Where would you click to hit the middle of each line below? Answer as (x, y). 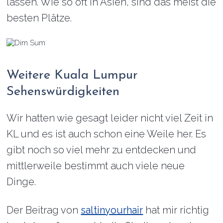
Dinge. (21, 181)
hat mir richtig (176, 210)
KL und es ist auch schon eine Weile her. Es (107, 134)
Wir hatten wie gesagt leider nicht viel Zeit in (110, 118)
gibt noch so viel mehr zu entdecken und (102, 150)
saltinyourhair (112, 210)
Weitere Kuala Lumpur (72, 75)
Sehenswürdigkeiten (63, 92)
